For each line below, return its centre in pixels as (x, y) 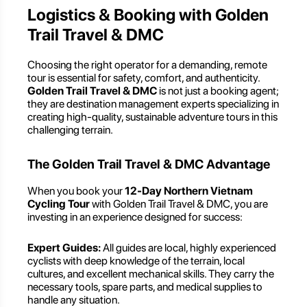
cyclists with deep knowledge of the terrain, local (136, 261)
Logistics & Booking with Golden (148, 15)
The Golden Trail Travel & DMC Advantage (149, 164)
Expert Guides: (64, 248)
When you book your (76, 191)
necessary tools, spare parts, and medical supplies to (145, 287)
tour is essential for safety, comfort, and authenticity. (144, 77)
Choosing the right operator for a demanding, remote (147, 64)
